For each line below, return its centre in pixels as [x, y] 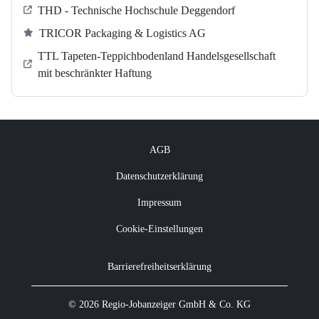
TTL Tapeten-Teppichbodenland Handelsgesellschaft [157, 56]
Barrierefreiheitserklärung [159, 267]
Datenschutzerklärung [159, 176]
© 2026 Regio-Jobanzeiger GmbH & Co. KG [159, 304]
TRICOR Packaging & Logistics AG [122, 33]
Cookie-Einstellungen [159, 229]
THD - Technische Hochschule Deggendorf [136, 10]
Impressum [159, 203]
